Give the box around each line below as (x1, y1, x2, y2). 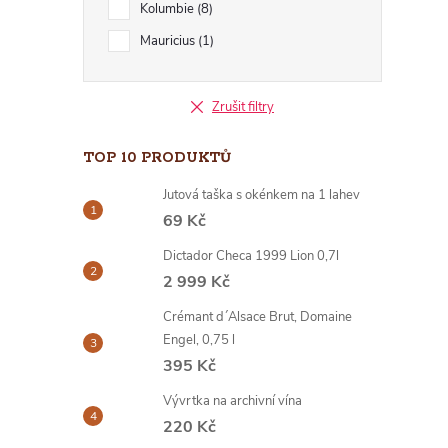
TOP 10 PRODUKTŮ (83, 149, 231, 167)
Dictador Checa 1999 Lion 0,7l (163, 247, 339, 265)
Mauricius (140, 32, 198, 50)
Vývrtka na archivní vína (163, 392, 302, 410)
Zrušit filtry (212, 98, 274, 116)
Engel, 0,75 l (163, 331, 235, 349)
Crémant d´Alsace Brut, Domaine (163, 308, 352, 326)
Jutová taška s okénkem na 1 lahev (163, 186, 360, 204)
